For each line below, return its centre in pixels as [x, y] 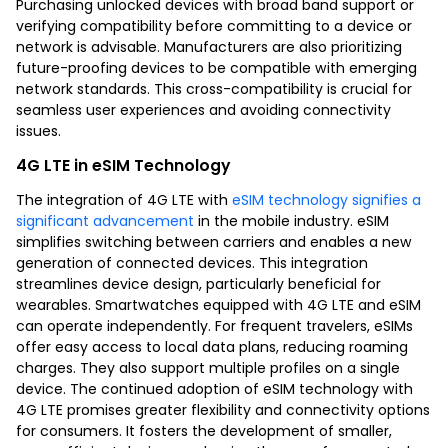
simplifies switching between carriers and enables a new [214, 241]
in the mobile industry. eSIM [291, 220]
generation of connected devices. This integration [192, 262]
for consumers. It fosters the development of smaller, [204, 430]
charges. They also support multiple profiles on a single [208, 367]
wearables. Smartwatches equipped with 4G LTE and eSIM [218, 304]
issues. [38, 130]
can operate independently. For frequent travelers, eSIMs [214, 325]
